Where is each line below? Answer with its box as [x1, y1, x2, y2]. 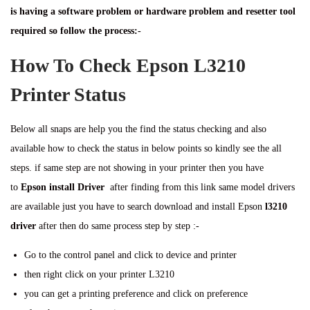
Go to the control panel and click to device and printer [24, 250, 237, 260]
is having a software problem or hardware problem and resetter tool [10, 6, 295, 17]
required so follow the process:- [10, 26, 141, 36]
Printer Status [10, 84, 126, 105]
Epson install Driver [21, 182, 107, 192]
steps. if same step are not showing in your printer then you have [10, 163, 264, 173]
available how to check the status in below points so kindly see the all [10, 143, 282, 154]
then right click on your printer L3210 [24, 269, 174, 280]
